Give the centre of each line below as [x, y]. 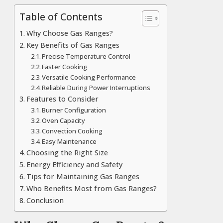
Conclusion [45, 200]
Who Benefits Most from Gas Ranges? [91, 188]
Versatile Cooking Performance [89, 77]
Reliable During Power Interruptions [96, 87]
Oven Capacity [64, 120]
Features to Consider [62, 99]
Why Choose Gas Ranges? [69, 33]
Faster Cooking [65, 66]
